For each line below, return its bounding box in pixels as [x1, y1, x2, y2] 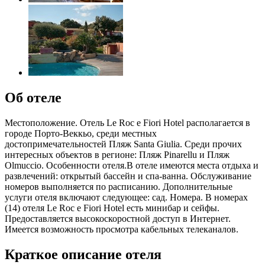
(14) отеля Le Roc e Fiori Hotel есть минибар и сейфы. [5, 202, 219, 213]
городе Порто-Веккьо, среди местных [5, 128, 157, 138]
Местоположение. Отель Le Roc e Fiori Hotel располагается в [5, 117, 250, 128]
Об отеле [5, 89, 62, 105]
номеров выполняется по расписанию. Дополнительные [5, 181, 232, 192]
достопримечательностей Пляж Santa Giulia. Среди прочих [5, 138, 242, 149]
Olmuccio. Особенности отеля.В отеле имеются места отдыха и [5, 160, 258, 170]
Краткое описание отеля [5, 246, 161, 262]
